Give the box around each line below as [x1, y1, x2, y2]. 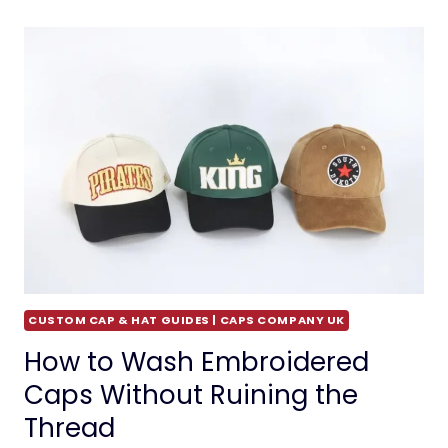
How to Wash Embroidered [24, 343, 369, 380]
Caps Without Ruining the [24, 376, 358, 413]
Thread [24, 409, 115, 446]
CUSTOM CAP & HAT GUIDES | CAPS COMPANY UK [28, 311, 345, 328]
